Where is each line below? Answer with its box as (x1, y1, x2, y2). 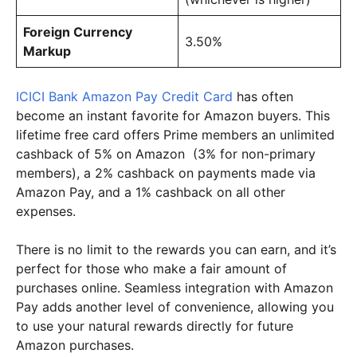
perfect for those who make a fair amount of (16, 260, 287, 277)
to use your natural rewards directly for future (16, 317, 293, 334)
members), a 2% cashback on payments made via (16, 164, 316, 181)
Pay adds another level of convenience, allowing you (16, 298, 334, 315)
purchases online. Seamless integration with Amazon (16, 279, 333, 296)
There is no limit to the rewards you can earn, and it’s (16, 241, 336, 257)
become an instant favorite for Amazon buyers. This (16, 107, 330, 124)
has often (233, 88, 293, 104)
